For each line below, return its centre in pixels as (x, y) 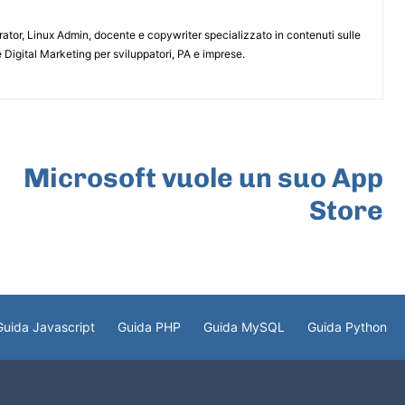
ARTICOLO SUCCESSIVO (306, 148)
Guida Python (347, 326)
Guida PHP (149, 326)
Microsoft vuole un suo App (203, 178)
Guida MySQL (244, 326)
